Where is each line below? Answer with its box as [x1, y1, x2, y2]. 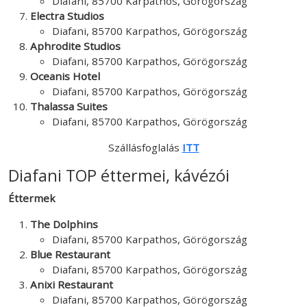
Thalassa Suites [30, 99, 108, 113]
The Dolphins [30, 217, 98, 231]
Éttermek [8, 191, 56, 205]
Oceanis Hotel [30, 69, 100, 83]
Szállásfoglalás [108, 140, 182, 154]
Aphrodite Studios [30, 38, 121, 53]
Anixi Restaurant [30, 277, 113, 291]
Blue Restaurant [30, 247, 110, 261]
